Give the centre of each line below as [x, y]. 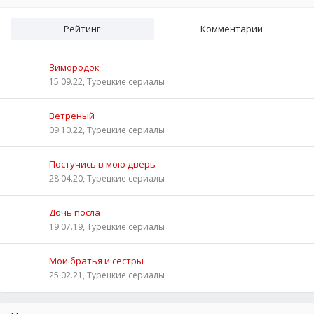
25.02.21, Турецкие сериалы [107, 275]
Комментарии [232, 28]
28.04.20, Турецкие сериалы [107, 178]
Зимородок [74, 67]
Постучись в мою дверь [102, 164]
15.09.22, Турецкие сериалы [107, 81]
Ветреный [72, 115]
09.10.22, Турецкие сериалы [107, 130]
